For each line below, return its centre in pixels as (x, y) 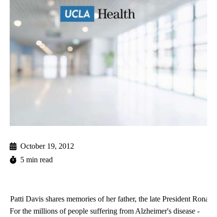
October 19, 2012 (47, 146)
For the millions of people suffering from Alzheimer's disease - (105, 211)
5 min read (37, 160)
